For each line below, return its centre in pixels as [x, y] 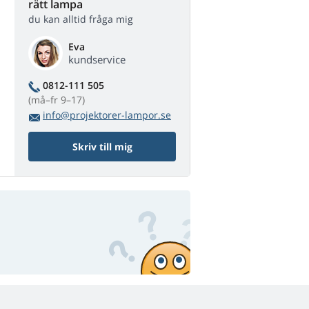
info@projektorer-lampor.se [107, 115]
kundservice [97, 60]
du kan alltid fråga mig [81, 19]
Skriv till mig [102, 147]
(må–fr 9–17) [57, 100]
